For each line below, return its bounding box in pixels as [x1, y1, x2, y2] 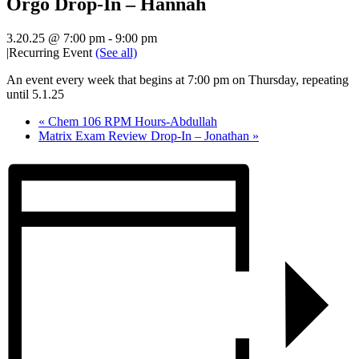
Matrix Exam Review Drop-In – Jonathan [38, 129, 252, 143]
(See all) [95, 46, 137, 60]
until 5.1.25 [6, 87, 64, 102]
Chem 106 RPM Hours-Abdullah [45, 115, 217, 129]
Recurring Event [9, 46, 95, 60]
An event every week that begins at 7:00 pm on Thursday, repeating [6, 73, 349, 87]
